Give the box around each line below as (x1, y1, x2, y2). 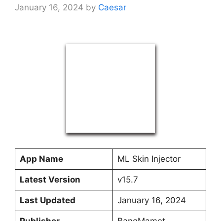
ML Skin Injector (117, 153, 181, 164)
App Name (19, 153, 63, 164)
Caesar (98, 2, 126, 12)
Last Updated (19, 195, 75, 205)
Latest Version (19, 174, 80, 184)
